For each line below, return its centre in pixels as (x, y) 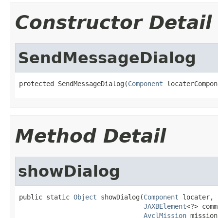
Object (85, 197)
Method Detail (91, 136)
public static (46, 197)
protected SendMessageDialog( (73, 83)
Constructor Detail (113, 22)
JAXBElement (165, 206)
